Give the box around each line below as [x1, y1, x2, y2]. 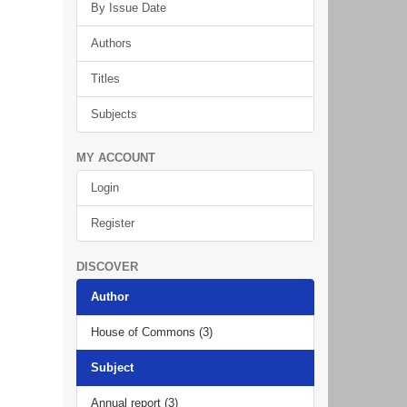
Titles [90, 72, 120, 85]
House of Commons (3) [90, 325, 213, 339]
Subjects [90, 107, 137, 121]
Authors [90, 36, 132, 50]
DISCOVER [75, 260, 138, 273]
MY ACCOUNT [75, 151, 155, 164]
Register [90, 216, 134, 230]
